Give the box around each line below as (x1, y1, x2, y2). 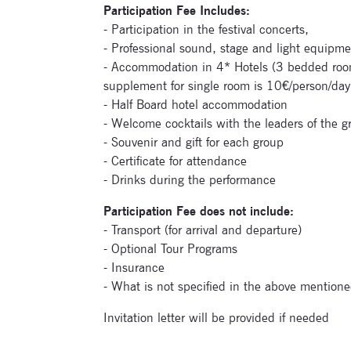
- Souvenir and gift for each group (103, 134, 284, 150)
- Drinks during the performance (103, 172, 276, 187)
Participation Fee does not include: (103, 203, 294, 219)
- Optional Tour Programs (103, 241, 237, 256)
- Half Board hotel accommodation (103, 96, 288, 112)
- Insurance (103, 259, 165, 275)
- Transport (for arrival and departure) (103, 222, 302, 237)
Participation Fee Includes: (103, 2, 250, 18)
